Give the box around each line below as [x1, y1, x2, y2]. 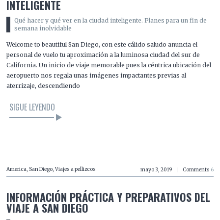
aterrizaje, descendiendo [6, 82, 81, 89]
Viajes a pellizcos [55, 165, 96, 172]
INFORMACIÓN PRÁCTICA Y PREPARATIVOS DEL [6, 189, 211, 205]
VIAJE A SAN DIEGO [6, 199, 89, 216]
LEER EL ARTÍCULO [81, 141, 134, 153]
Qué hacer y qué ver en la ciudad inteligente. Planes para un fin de [14, 17, 207, 25]
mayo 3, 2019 [140, 166, 172, 173]
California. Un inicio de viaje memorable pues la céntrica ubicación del [6, 61, 212, 69]
